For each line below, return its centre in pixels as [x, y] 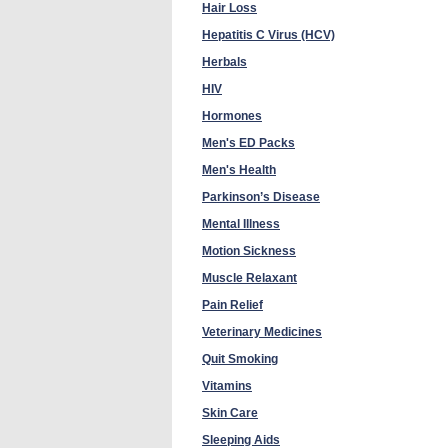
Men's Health [239, 170]
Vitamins [227, 386]
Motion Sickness [249, 251]
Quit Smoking [240, 359]
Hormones [232, 116]
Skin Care [230, 413]
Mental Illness [241, 224]
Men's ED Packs [248, 143]
